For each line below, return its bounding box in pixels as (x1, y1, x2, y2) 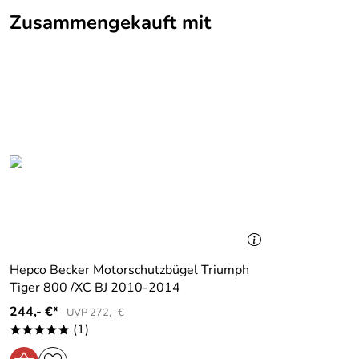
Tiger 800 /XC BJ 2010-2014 (95, 279, 180, 296)
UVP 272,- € (67, 305, 124, 320)
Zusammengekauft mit (10, 10, 211, 35)
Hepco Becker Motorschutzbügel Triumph (10, 261, 249, 279)
